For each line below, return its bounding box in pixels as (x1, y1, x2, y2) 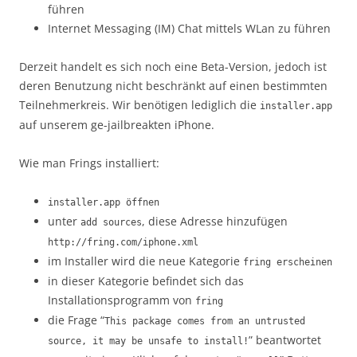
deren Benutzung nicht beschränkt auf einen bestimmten (19, 78, 328, 94)
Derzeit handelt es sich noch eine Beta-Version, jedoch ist (19, 59, 327, 75)
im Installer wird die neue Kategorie (48, 253, 243, 269)
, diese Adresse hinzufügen (142, 214, 288, 229)
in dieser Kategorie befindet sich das (48, 273, 244, 289)
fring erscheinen (243, 257, 332, 269)
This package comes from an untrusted (104, 316, 305, 328)
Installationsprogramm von (48, 292, 195, 308)
